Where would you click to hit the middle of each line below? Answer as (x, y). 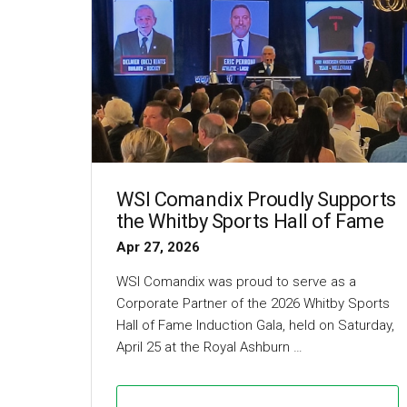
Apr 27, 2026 (158, 248)
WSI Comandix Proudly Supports (256, 200)
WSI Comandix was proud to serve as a (236, 282)
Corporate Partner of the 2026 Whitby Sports (253, 304)
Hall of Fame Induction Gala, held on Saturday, (255, 326)
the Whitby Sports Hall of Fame (250, 222)
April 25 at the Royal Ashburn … (209, 347)
